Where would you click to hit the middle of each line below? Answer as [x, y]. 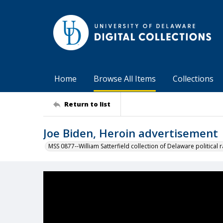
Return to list [87, 104]
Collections [193, 79]
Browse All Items [125, 79]
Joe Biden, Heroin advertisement [131, 133]
